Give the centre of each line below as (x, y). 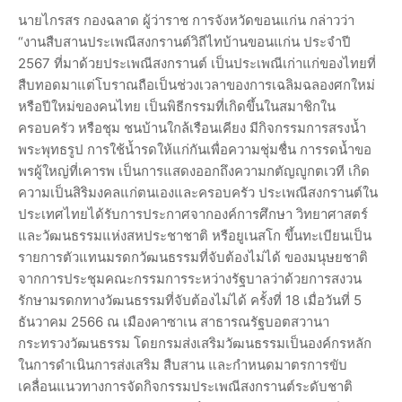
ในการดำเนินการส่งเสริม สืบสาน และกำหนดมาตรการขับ (183, 365)
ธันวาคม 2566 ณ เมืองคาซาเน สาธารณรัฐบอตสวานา (174, 322)
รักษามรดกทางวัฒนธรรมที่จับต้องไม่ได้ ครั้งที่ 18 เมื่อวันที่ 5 (190, 301)
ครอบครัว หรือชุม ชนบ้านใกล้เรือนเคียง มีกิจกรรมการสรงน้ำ (192, 128)
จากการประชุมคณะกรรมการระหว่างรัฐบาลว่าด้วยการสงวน (190, 279)
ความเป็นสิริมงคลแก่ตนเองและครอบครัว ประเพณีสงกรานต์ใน (198, 193)
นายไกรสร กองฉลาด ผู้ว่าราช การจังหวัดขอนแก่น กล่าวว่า (186, 21)
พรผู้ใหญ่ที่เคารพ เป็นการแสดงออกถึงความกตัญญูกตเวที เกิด (194, 171)
